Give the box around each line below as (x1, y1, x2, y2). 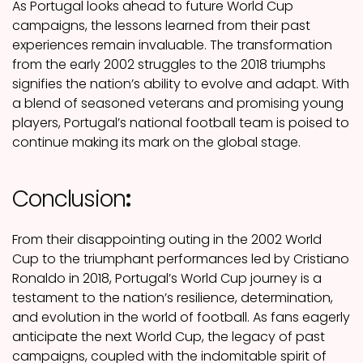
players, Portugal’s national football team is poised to (12, 113, 349, 133)
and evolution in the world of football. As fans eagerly (12, 308, 350, 327)
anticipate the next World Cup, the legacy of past (12, 327, 325, 347)
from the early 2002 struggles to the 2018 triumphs (12, 55, 326, 75)
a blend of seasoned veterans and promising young (12, 94, 344, 113)
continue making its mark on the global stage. (12, 133, 301, 152)
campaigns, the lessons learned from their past (12, 16, 310, 36)
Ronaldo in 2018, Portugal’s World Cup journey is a (12, 269, 322, 288)
